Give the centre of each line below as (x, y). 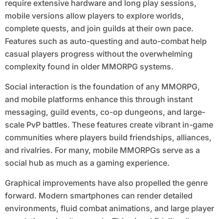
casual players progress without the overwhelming (99, 54)
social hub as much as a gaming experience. (87, 163)
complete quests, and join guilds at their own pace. (99, 29)
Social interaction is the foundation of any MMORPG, (102, 87)
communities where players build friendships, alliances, (108, 138)
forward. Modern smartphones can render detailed (99, 196)
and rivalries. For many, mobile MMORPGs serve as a (102, 150)
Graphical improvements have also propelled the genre (106, 183)
